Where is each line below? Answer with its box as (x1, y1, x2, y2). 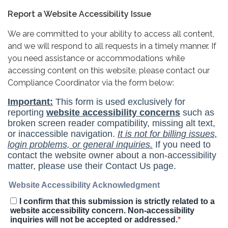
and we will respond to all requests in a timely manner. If (8, 41, 216, 51)
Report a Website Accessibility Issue (8, 9, 151, 19)
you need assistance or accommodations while (8, 53, 185, 63)
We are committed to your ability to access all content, (8, 28, 214, 39)
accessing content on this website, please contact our (8, 65, 210, 75)
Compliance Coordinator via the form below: (8, 77, 174, 88)
